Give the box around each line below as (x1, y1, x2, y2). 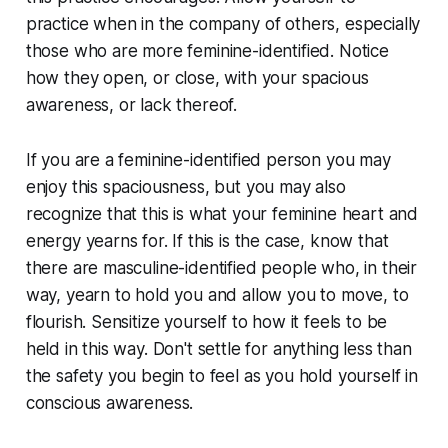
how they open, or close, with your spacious (25, 68, 369, 89)
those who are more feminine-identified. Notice (25, 41, 389, 62)
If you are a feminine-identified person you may (25, 150, 391, 171)
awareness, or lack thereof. (25, 95, 238, 116)
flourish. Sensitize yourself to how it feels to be (25, 312, 388, 333)
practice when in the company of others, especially (25, 14, 421, 35)
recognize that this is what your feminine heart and (25, 204, 419, 225)
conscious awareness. (25, 393, 194, 414)
